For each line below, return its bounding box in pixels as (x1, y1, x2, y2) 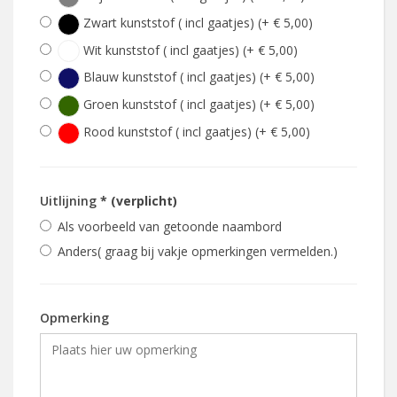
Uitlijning (40, 191, 100, 209)
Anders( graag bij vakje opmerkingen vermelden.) (58, 242, 338, 260)
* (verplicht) (100, 191, 177, 209)
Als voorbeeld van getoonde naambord (58, 217, 282, 235)
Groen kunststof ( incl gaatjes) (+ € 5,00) (80, 96, 315, 113)
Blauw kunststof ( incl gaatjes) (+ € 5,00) (80, 68, 315, 86)
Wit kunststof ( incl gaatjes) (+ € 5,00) (80, 41, 298, 58)
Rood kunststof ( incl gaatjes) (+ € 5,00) (80, 122, 310, 140)
